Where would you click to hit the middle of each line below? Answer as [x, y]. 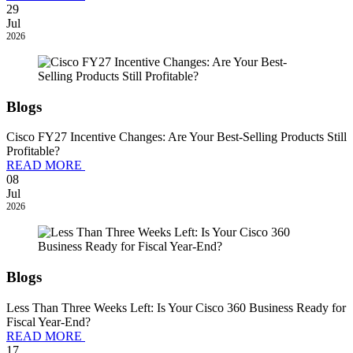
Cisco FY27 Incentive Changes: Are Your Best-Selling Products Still [176, 137]
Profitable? [33, 151]
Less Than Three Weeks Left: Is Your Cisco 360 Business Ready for [176, 307]
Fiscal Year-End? [48, 321]
